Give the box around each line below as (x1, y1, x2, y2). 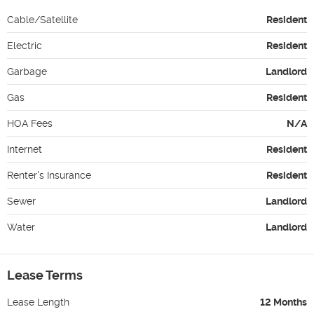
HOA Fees (7, 117, 53, 129)
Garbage (7, 65, 47, 77)
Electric (7, 39, 42, 51)
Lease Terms (7, 267, 83, 282)
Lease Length (7, 296, 69, 308)
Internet (7, 143, 42, 155)
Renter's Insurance (7, 169, 91, 181)
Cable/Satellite (7, 13, 78, 25)
